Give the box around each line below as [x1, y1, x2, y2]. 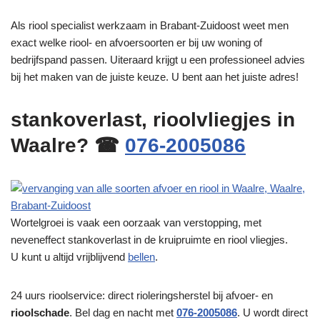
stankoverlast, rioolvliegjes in [11, 108, 295, 131]
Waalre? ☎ [11, 134, 125, 156]
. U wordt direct [237, 306, 308, 319]
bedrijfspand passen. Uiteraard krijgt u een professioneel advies [11, 53, 305, 66]
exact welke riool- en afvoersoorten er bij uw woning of [11, 36, 262, 49]
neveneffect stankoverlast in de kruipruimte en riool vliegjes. [11, 233, 288, 246]
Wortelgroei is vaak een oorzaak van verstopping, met [11, 216, 261, 229]
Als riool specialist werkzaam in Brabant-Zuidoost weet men [11, 19, 289, 31]
